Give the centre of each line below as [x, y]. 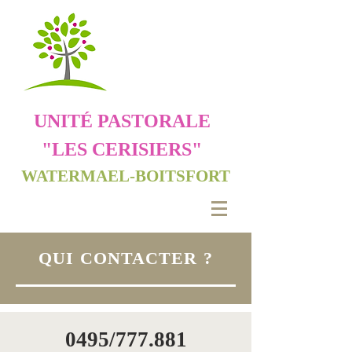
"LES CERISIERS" [122, 149]
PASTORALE [154, 121]
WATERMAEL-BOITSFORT [126, 176]
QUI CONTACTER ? [126, 258]
